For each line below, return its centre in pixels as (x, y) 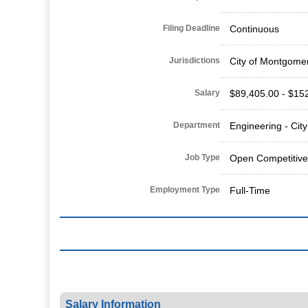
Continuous (254, 29)
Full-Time (250, 190)
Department (197, 125)
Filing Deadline (191, 28)
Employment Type (185, 189)
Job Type (202, 157)
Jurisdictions (195, 60)
